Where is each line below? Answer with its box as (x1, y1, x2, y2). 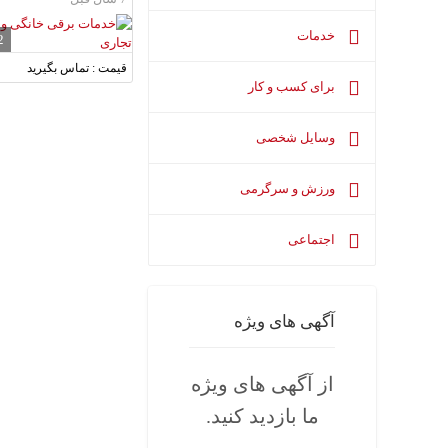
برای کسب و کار (248, 79, 338, 95)
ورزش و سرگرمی (240, 181, 338, 197)
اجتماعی (288, 232, 338, 248)
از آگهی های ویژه (190, 373, 334, 396)
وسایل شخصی (256, 130, 338, 146)
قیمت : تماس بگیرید (27, 61, 127, 76)
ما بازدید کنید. (205, 405, 319, 428)
